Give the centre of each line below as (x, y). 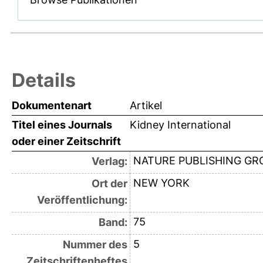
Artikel (146, 106)
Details (44, 80)
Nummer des (95, 245)
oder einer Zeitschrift (66, 141)
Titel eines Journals (62, 125)
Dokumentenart (52, 106)
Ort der (109, 184)
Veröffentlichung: (82, 200)
